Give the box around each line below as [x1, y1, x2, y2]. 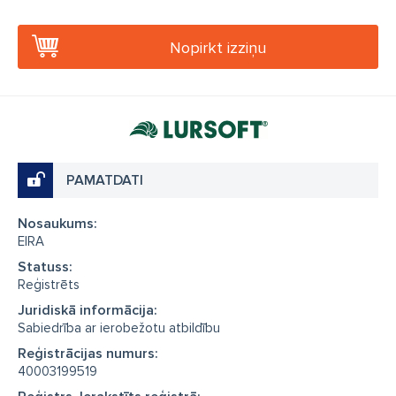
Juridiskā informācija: [18, 301, 157, 319]
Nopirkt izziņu [170, 38, 266, 57]
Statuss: [18, 258, 72, 276]
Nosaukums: [18, 215, 97, 232]
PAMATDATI [66, 171, 143, 189]
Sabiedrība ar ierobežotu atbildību [18, 320, 220, 336]
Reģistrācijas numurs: [18, 345, 158, 362]
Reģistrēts [18, 277, 80, 293]
